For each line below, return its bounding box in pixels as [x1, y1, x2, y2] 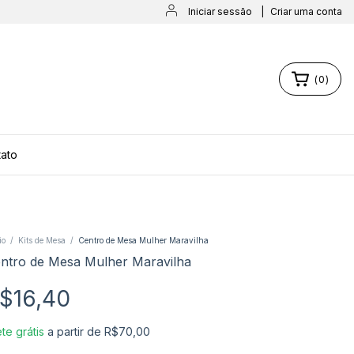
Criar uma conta [270, 6, 342, 17]
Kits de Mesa [18, 235, 66, 245]
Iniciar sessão [188, 6, 252, 17]
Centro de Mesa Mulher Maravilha [78, 235, 209, 245]
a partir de [47, 325, 104, 338]
